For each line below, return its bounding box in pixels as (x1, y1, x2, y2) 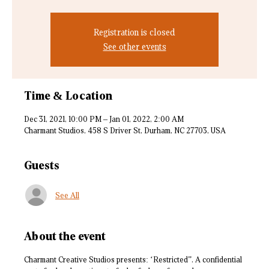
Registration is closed (94, 27, 175, 38)
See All (55, 190, 79, 200)
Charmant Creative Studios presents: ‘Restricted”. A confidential (24, 255, 242, 265)
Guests (24, 159, 59, 172)
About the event (24, 230, 106, 243)
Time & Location (24, 89, 112, 103)
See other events (103, 41, 166, 52)
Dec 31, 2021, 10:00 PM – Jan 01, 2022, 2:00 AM (24, 115, 184, 124)
